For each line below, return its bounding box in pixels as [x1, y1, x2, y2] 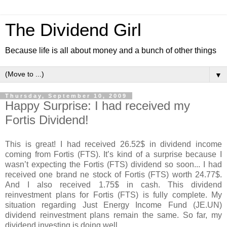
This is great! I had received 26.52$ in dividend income [5, 139, 222, 148]
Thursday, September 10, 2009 [5, 93, 127, 99]
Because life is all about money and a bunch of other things [5, 46, 216, 55]
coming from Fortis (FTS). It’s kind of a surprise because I [5, 149, 222, 159]
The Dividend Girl [5, 20, 141, 40]
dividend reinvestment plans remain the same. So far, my [5, 210, 222, 219]
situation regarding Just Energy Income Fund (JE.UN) [5, 200, 222, 209]
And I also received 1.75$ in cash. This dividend [5, 180, 222, 189]
